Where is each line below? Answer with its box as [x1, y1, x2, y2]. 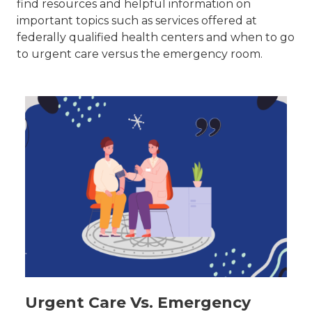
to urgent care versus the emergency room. [17, 47, 263, 61]
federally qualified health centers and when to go [17, 30, 295, 44]
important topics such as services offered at [17, 13, 257, 27]
